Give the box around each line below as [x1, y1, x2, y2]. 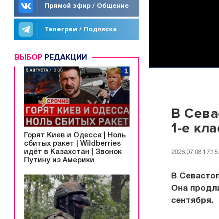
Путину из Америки [24, 156, 94, 164]
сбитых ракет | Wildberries [24, 140, 121, 147]
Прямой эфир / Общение [44, 1, 129, 10]
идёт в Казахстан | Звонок [24, 148, 122, 155]
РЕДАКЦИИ [43, 52, 87, 62]
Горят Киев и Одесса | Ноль [24, 131, 126, 139]
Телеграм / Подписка [44, 25, 117, 33]
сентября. [171, 197, 213, 204]
